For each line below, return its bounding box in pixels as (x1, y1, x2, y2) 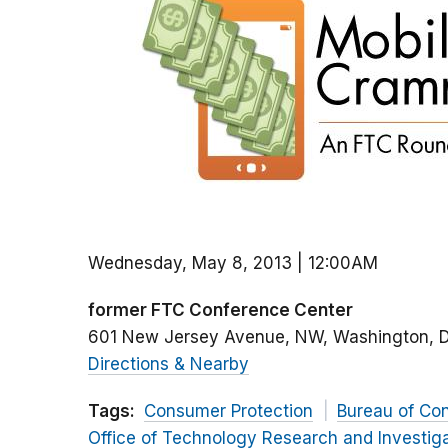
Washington (333, 327, 429, 348)
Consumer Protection (144, 401, 313, 422)
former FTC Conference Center (88, 300, 353, 321)
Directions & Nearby (88, 354, 249, 375)
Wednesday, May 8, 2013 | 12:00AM (88, 253, 378, 274)
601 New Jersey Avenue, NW (88, 327, 323, 348)
